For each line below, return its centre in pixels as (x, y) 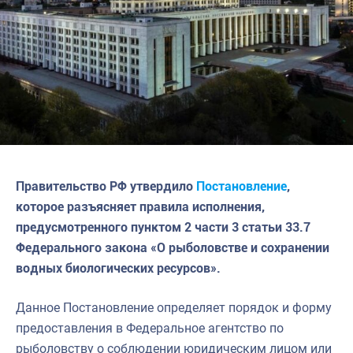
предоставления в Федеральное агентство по (150, 328)
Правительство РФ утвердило (106, 186)
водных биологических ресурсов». (118, 268)
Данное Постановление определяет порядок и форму (174, 307)
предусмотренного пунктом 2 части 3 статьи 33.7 (163, 227)
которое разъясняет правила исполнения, (140, 206)
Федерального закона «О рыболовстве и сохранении (173, 247)
